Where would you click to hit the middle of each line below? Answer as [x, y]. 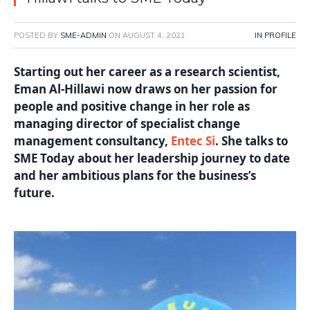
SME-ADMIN [83, 36]
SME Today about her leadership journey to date [152, 158]
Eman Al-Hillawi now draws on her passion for [146, 89]
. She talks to [252, 141]
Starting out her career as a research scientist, [147, 72]
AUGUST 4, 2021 [154, 36]
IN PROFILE [275, 36]
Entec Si [193, 141]
